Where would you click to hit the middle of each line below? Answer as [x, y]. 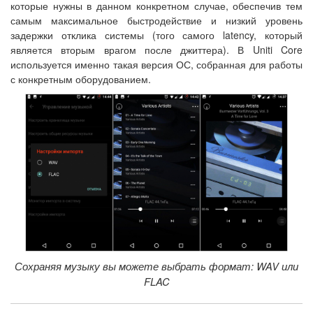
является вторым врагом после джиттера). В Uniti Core [156, 50]
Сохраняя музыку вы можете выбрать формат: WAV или [156, 265]
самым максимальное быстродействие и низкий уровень [156, 21]
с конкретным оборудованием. [81, 79]
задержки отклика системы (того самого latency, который [156, 35]
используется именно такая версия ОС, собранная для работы [156, 65]
